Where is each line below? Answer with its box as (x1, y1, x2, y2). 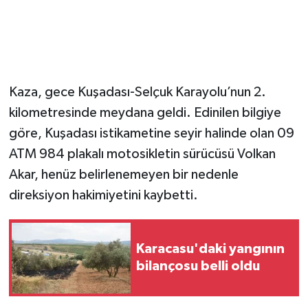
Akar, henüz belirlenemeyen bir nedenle (8, 168, 239, 182)
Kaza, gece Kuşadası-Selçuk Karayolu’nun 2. (8, 85, 266, 100)
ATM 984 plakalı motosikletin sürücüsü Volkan (8, 147, 276, 162)
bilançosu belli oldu (136, 259, 260, 274)
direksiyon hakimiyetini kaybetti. (8, 188, 198, 203)
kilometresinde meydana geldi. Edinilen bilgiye (8, 106, 281, 120)
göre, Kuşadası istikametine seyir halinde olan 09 (8, 126, 294, 141)
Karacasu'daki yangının (136, 242, 285, 256)
